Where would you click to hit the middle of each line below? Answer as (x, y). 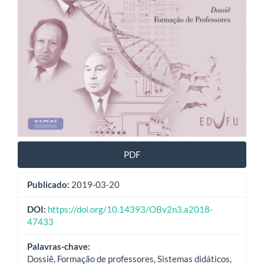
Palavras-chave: (59, 247)
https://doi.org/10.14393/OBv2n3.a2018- (130, 209)
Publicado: (48, 185)
